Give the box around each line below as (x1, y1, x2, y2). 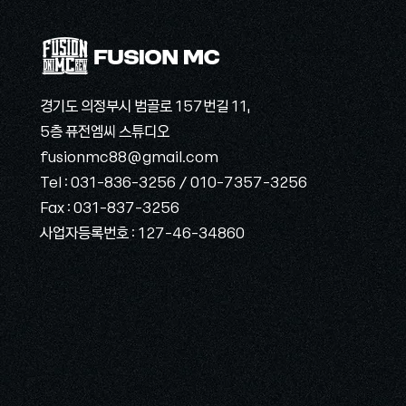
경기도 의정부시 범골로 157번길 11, (40, 93, 250, 116)
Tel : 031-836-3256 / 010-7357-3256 (40, 169, 307, 192)
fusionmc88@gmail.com (40, 144, 218, 167)
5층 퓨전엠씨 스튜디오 (40, 119, 169, 141)
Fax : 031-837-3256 (40, 195, 179, 217)
